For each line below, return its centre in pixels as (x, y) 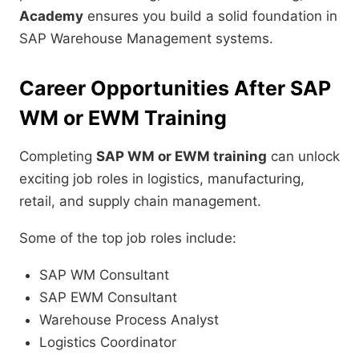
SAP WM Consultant (104, 275)
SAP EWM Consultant (108, 298)
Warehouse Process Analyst (129, 320)
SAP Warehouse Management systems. (146, 39)
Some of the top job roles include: (128, 238)
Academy (51, 16)
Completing (58, 157)
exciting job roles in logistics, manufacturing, (162, 179)
